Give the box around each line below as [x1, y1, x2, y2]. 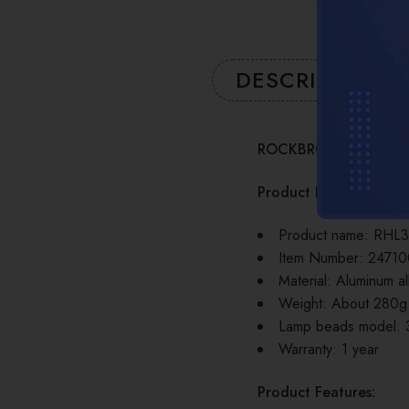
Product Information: [257, 182, 395, 204]
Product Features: [257, 382, 375, 404]
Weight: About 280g [278, 293, 407, 315]
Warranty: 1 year [278, 339, 379, 361]
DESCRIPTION [235, 64, 387, 97]
